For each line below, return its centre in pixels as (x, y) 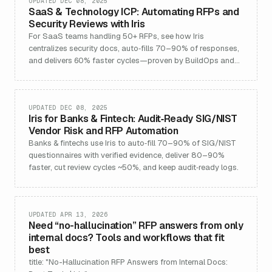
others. (41, 73)
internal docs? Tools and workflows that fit (127, 238)
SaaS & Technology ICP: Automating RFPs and (134, 12)
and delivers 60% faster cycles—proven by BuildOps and (131, 60)
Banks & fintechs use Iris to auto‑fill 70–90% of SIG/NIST (132, 143)
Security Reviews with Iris (87, 24)
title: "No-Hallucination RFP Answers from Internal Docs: (128, 262)
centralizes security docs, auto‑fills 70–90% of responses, (134, 48)
